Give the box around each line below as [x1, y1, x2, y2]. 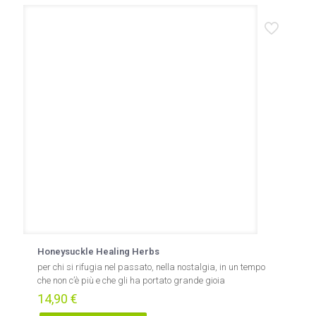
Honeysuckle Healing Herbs [37, 246, 159, 257]
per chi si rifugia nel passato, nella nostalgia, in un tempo [37, 262, 265, 272]
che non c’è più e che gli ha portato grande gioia [37, 275, 225, 286]
